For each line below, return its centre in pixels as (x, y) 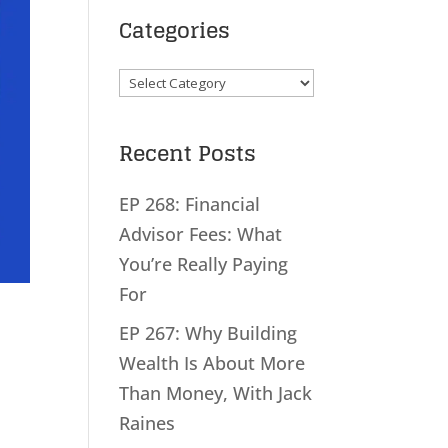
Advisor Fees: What (201, 234)
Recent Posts (188, 153)
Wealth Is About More (212, 363)
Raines (147, 423)
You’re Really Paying (204, 264)
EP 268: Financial (190, 204)
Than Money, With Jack (216, 393)
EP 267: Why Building (208, 333)
